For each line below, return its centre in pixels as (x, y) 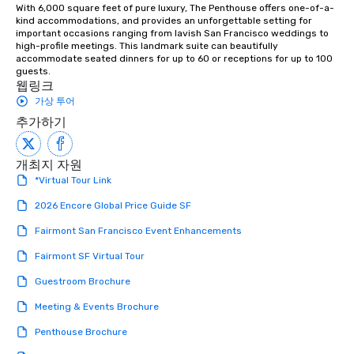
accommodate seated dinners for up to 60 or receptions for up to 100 (174, 59)
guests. (33, 72)
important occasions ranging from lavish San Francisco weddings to (172, 34)
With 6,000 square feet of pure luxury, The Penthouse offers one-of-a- (175, 8)
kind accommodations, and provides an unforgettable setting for (164, 21)
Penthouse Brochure (81, 332)
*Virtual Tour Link (73, 181)
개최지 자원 (49, 165)
